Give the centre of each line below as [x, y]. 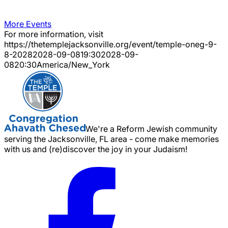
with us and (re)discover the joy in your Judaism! [96, 149]
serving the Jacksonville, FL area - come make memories [111, 139]
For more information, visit [54, 34]
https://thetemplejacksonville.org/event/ [80, 44]
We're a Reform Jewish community [151, 129]
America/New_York [73, 64]
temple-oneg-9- [186, 44]
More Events [28, 24]
